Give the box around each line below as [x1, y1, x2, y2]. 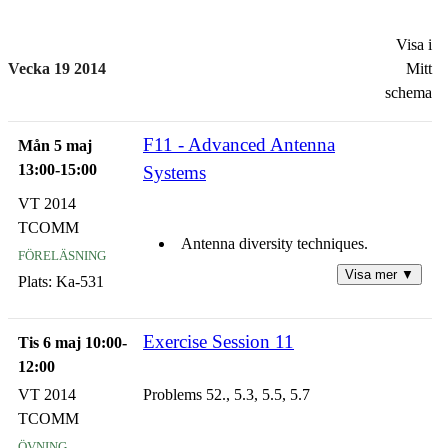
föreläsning [18, 243, 106, 264]
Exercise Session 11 [143, 331, 294, 352]
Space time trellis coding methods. [181, 379, 396, 396]
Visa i [396, 36, 432, 53]
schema [385, 84, 432, 101]
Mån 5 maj [18, 137, 92, 154]
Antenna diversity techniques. [181, 235, 368, 252]
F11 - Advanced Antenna [143, 134, 335, 155]
